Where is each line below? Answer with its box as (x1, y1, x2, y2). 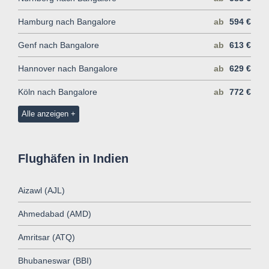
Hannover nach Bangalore (18, 63, 118, 73)
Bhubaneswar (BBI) (18, 255, 92, 265)
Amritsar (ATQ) (18, 232, 75, 242)
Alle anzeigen (21, 109, 68, 118)
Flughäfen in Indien (18, 151, 128, 165)
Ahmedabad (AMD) (18, 208, 91, 219)
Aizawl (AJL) (18, 185, 65, 195)
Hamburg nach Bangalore (18, 16, 116, 26)
